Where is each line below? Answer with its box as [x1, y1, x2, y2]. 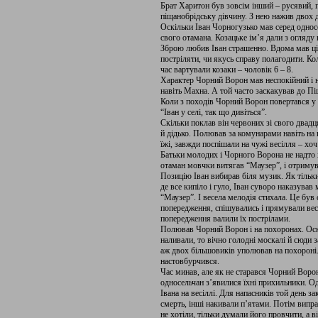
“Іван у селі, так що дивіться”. [160, 107, 267, 117]
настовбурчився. [160, 256, 219, 266]
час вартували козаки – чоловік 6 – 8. [160, 65, 293, 75]
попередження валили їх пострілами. [160, 214, 290, 224]
